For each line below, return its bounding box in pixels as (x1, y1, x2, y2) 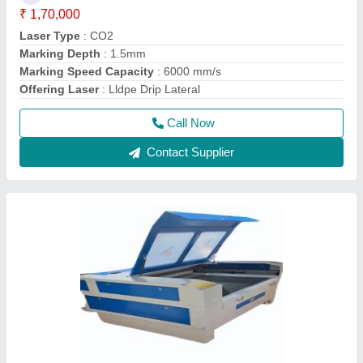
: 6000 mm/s (154, 65, 221, 78)
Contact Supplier (143, 145, 234, 159)
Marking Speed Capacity (19, 65, 154, 78)
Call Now (166, 116, 215, 130)
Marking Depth (19, 47, 100, 60)
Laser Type (19, 29, 80, 42)
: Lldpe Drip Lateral (99, 83, 200, 96)
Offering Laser (19, 83, 99, 96)
